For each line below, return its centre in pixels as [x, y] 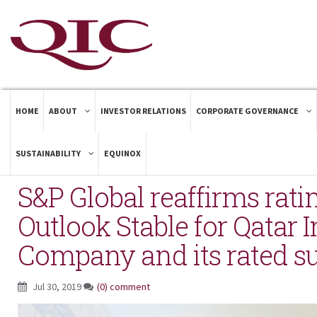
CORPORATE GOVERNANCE [248, 111]
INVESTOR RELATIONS [143, 111]
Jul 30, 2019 [57, 287]
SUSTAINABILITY [49, 153]
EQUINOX [122, 153]
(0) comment [123, 287]
